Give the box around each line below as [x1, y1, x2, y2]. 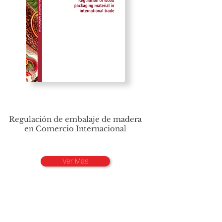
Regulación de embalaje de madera [9, 114, 142, 124]
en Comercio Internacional [24, 124, 126, 133]
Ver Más [62, 157, 88, 166]
